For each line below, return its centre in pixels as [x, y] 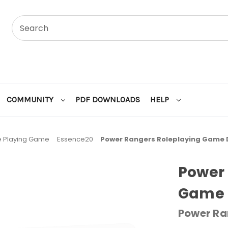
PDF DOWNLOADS [107, 99]
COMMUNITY [31, 99]
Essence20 [75, 139]
